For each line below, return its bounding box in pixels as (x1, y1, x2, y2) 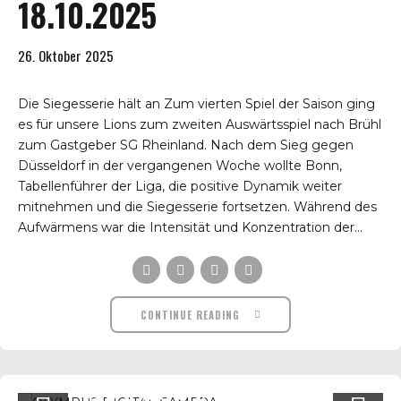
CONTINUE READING (140, 307, 240, 322)
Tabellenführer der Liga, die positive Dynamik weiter (18, 177, 342, 194)
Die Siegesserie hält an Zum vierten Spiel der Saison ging (18, 95, 375, 112)
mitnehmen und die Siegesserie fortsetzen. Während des (18, 198, 377, 215)
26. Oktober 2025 (18, 45, 114, 65)
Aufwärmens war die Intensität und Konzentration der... (18, 218, 363, 235)
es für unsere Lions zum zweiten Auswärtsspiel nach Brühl (18, 115, 381, 132)
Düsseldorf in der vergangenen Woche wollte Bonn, (18, 157, 342, 174)
